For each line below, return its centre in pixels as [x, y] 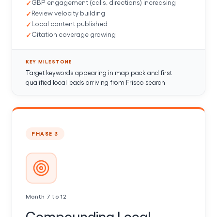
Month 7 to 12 [46, 196]
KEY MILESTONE [49, 61]
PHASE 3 [45, 133]
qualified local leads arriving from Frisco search [95, 82]
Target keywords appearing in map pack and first [99, 72]
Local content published [70, 23]
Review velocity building [68, 13]
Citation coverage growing [74, 34]
